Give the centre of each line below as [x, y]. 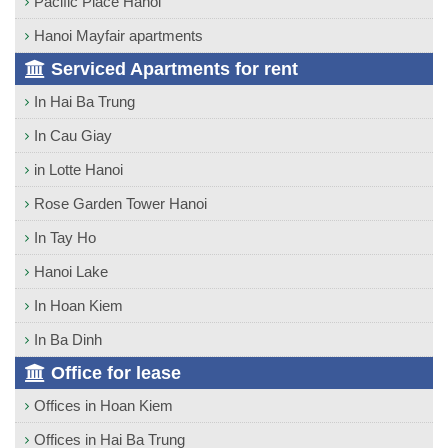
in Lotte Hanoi [78, 169]
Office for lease [113, 372]
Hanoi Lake [71, 271]
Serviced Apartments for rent [172, 68]
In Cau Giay [73, 135]
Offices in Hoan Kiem [103, 405]
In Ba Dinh [68, 339]
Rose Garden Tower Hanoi [120, 203]
